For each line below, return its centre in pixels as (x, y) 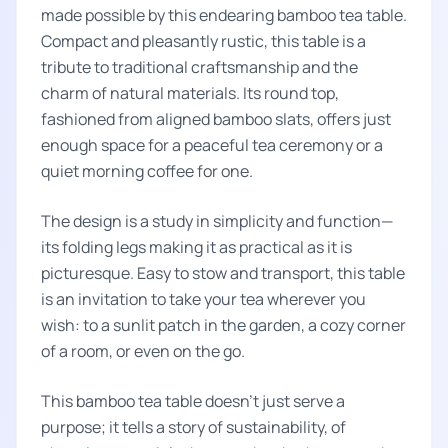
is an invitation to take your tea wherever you (203, 299)
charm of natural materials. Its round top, (190, 93)
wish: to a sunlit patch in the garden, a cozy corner (223, 325)
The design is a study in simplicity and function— (217, 221)
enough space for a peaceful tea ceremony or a (212, 145)
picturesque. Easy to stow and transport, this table (223, 273)
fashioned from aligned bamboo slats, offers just (216, 119)
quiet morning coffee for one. (147, 171)
